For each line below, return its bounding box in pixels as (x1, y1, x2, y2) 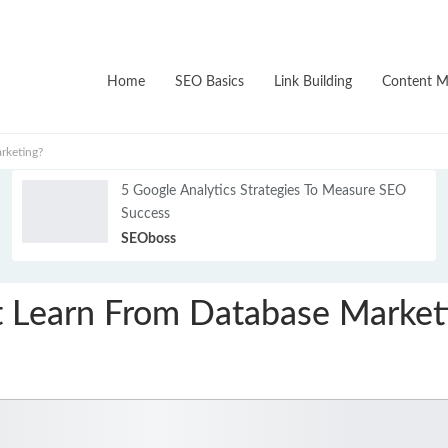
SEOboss (121, 231, 177, 246)
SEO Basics (175, 75, 244, 89)
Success (121, 206, 171, 221)
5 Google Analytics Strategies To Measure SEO (121, 183, 407, 198)
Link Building (274, 75, 352, 89)
